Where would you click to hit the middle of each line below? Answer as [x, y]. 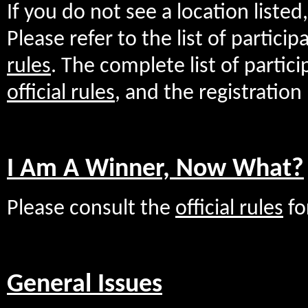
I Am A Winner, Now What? [155, 170]
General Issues [85, 285]
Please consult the [91, 209]
